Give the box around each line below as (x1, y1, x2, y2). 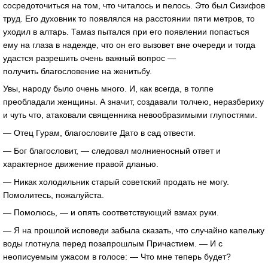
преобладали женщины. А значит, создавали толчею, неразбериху (3, 97, 264, 107)
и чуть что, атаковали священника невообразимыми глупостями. (3, 110, 257, 120)
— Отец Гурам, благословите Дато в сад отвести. (3, 128, 196, 138)
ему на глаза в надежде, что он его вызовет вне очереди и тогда (3, 39, 255, 50)
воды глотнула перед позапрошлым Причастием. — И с (3, 239, 223, 249)
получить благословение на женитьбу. (3, 66, 152, 76)
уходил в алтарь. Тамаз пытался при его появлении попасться (3, 26, 249, 36)
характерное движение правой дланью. (3, 159, 159, 169)
